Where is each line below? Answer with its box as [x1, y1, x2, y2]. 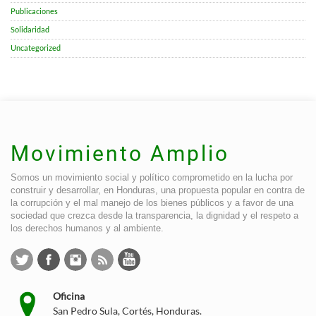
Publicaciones [11, 7, 58, 16]
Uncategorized [11, 44, 61, 53]
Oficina [53, 290, 85, 303]
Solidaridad [11, 25, 49, 35]
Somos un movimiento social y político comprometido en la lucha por [11, 171, 293, 183]
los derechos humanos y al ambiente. [11, 222, 164, 233]
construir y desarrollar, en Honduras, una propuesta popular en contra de [11, 184, 305, 195]
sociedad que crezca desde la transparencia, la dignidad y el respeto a [11, 209, 298, 221]
